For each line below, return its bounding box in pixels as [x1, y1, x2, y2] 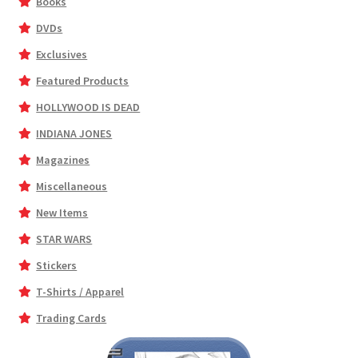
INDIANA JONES [36, 125, 113, 141]
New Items [36, 205, 89, 220]
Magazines [36, 152, 90, 167]
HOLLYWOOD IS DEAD [36, 99, 141, 114]
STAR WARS [36, 231, 93, 246]
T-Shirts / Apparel [36, 284, 125, 299]
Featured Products [36, 73, 129, 88]
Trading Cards [36, 310, 107, 325]
